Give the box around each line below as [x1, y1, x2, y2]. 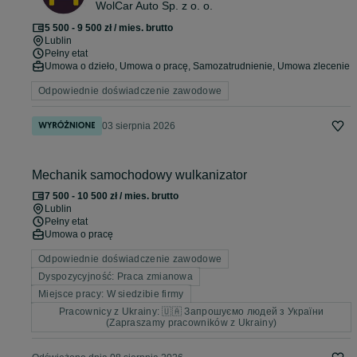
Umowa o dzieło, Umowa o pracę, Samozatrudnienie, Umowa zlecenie [45, 61, 350, 73]
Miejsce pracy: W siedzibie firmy [38, 288, 184, 300]
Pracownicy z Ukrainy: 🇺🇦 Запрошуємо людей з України [58, 306, 324, 318]
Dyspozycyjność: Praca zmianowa [38, 271, 193, 283]
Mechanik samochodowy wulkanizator [32, 168, 247, 182]
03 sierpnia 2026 [102, 120, 175, 132]
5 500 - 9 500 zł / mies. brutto [45, 22, 173, 34]
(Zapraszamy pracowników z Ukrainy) [105, 317, 277, 329]
